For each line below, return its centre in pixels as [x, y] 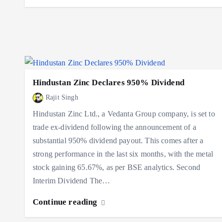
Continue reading [66, 202]
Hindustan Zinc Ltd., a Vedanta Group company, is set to [124, 114]
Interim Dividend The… [72, 181]
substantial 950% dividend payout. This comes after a [118, 141]
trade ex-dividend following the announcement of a [114, 127]
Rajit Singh [62, 98]
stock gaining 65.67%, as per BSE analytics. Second [117, 167]
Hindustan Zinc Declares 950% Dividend [109, 83]
